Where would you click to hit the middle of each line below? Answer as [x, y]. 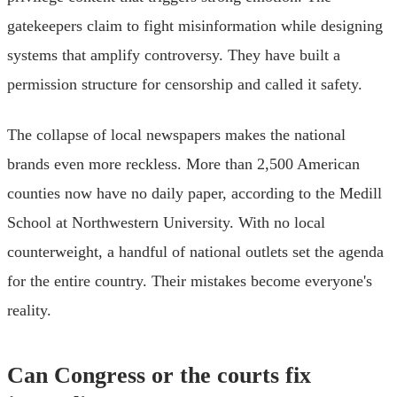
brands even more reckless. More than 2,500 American [183, 163]
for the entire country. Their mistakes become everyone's [190, 280]
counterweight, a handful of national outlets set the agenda [195, 251]
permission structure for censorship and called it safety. [185, 84]
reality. [29, 310]
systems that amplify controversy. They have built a [174, 54]
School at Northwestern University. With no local [166, 222]
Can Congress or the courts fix [159, 375]
